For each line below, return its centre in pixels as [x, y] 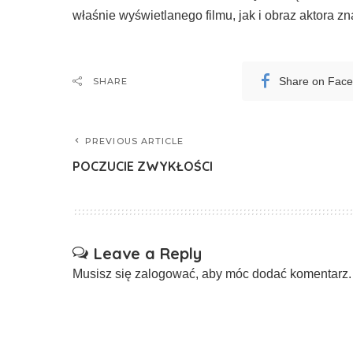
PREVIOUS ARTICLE [135, 141]
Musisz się [104, 274]
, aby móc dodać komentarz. [273, 274]
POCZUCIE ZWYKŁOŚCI [143, 166]
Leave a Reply [148, 253]
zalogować [165, 274]
